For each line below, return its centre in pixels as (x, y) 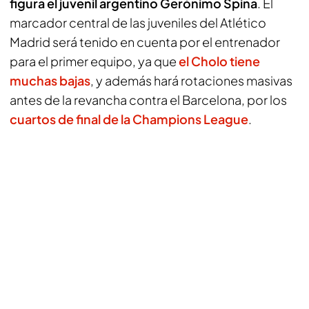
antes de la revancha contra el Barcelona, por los (148, 100)
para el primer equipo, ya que (94, 61)
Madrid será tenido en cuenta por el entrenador (145, 42)
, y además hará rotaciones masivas (191, 80)
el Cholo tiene (219, 61)
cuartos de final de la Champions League (129, 119)
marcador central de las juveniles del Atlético (138, 22)
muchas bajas (50, 80)
